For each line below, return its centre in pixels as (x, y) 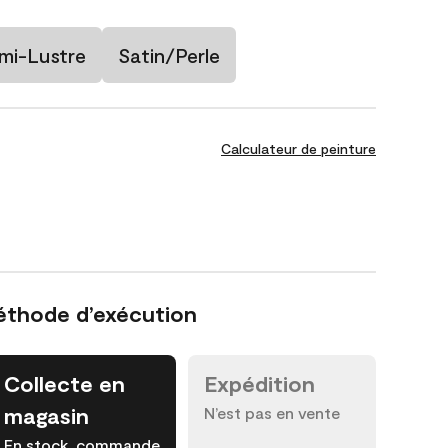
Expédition (259, 383)
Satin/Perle (169, 55)
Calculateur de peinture (298, 148)
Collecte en (64, 383)
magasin (46, 415)
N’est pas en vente (272, 412)
